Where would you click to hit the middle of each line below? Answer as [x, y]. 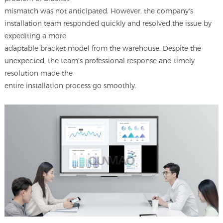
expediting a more [37, 36]
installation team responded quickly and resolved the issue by [108, 24]
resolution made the [40, 73]
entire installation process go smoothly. [71, 86]
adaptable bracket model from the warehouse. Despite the [103, 49]
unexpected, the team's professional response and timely [100, 61]
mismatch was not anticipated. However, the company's [99, 11]
